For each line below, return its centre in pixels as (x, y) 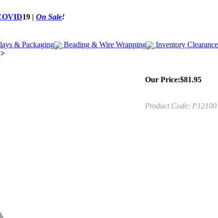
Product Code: (168, 106)
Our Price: (163, 80)
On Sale (49, 17)
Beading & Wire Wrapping (104, 45)
